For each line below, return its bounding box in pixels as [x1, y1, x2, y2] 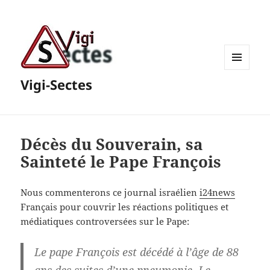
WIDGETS [224, 89, 259, 100]
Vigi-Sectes [20, 75, 93, 94]
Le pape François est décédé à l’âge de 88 [34, 245, 239, 260]
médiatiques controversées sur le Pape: [20, 215, 190, 228]
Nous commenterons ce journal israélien [20, 186, 200, 199]
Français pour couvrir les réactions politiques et [20, 201, 229, 213]
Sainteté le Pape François [20, 151, 222, 173]
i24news [199, 186, 236, 199]
